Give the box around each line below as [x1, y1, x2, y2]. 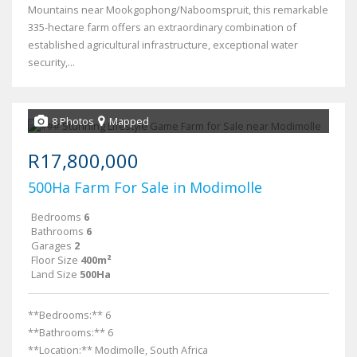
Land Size [31, 267, 77, 282]
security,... [28, 55, 75, 70]
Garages [31, 238, 72, 253]
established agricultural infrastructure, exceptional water [28, 37, 298, 53]
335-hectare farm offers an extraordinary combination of [28, 20, 296, 35]
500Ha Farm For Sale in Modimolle [28, 178, 262, 198]
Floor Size [31, 253, 78, 268]
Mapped [109, 114, 149, 129]
